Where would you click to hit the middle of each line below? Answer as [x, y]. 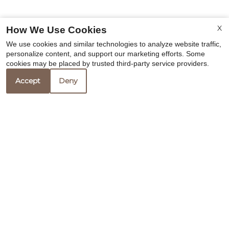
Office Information [106, 188]
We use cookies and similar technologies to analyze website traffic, [114, 44]
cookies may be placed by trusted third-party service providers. [108, 63]
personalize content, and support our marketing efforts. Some [106, 54]
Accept [28, 81]
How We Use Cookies [56, 30]
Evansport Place [88, 214]
